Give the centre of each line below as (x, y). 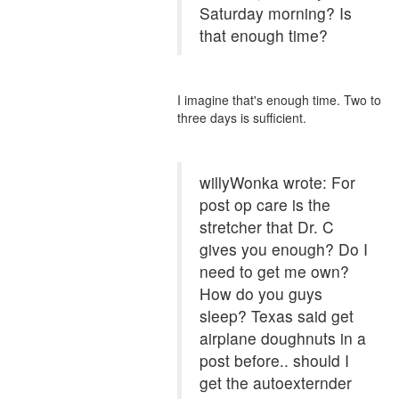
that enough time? (264, 35)
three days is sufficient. (242, 118)
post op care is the (265, 204)
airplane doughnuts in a (283, 338)
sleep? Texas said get (277, 316)
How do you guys (261, 293)
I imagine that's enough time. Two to (279, 100)
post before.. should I (274, 360)
